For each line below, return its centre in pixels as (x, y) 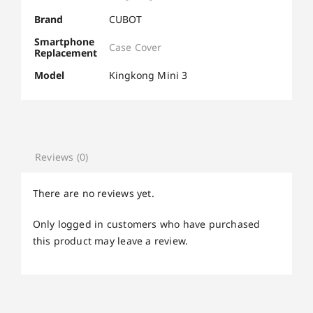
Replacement (65, 52)
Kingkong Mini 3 (148, 75)
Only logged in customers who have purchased (146, 224)
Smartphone (64, 41)
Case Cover (135, 47)
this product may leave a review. (110, 240)
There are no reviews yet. (93, 193)
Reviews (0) (62, 157)
